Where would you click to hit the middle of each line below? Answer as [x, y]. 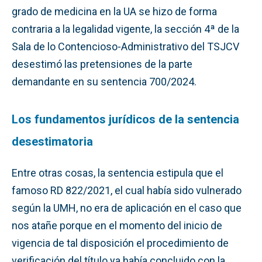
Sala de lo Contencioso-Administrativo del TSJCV [125, 46]
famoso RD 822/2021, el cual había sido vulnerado [127, 190]
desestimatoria [52, 141]
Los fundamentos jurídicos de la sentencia [125, 119]
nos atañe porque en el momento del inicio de [117, 225]
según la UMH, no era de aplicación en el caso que [127, 208]
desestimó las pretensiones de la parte [102, 64]
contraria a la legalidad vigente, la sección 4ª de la [125, 29]
